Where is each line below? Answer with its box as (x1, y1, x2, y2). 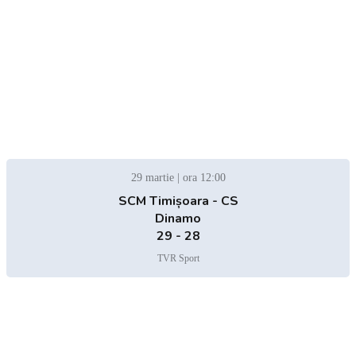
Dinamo (155, 209, 201, 227)
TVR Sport (157, 252, 199, 264)
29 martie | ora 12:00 (130, 171, 226, 184)
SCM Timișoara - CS (118, 192, 238, 210)
